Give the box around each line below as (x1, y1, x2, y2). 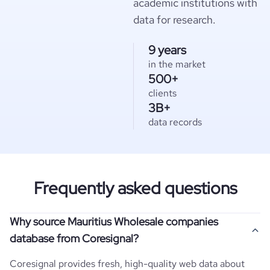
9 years (148, 42, 186, 58)
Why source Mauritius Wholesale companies (10, 215, 218, 228)
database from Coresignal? (10, 231, 139, 245)
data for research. (133, 13, 216, 27)
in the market (148, 58, 206, 71)
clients (148, 87, 177, 99)
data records (148, 116, 202, 128)
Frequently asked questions (33, 177, 237, 199)
